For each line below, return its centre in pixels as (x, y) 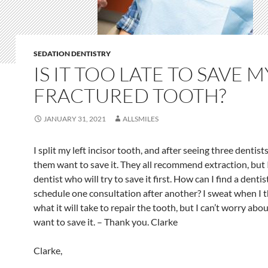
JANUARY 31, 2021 (75, 119)
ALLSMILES (141, 119)
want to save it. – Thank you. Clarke (106, 222)
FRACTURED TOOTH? (130, 95)
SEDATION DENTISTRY (72, 54)
